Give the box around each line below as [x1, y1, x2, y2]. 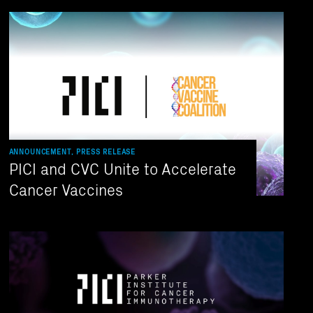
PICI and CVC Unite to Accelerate [8, 157, 236, 180]
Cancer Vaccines [8, 178, 123, 201]
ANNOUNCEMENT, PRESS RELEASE [8, 147, 136, 157]
